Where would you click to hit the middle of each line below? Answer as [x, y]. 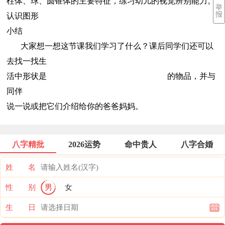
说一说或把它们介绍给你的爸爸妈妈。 [75, 106]
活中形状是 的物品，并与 [111, 76]
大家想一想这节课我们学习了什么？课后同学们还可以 [110, 46]
